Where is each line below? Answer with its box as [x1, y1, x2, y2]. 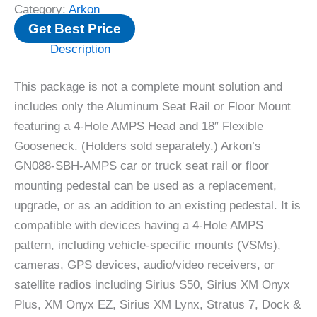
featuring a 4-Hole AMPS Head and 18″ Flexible [14, 120, 263, 134]
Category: [14, 2, 69, 16]
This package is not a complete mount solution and [14, 80, 282, 94]
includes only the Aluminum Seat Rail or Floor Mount [14, 100, 291, 114]
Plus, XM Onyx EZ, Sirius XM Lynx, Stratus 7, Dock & [14, 298, 301, 312]
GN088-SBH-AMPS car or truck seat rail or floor [14, 159, 269, 173]
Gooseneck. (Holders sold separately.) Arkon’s [14, 139, 261, 154]
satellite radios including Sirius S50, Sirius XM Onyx [14, 278, 290, 292]
